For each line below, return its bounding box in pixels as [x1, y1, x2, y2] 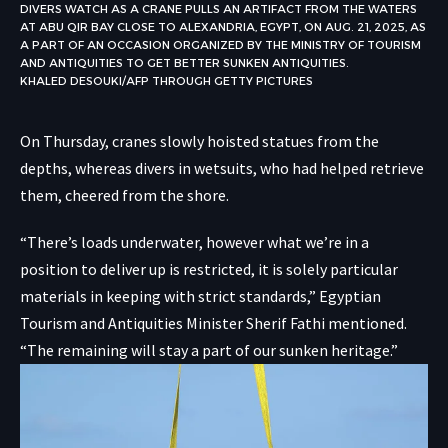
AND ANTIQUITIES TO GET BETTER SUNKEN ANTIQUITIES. [20, 55, 349, 70]
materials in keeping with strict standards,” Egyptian [20, 285, 381, 306]
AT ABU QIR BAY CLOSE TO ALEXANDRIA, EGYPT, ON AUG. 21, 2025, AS [20, 19, 426, 34]
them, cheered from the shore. [20, 184, 229, 205]
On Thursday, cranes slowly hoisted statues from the [20, 130, 379, 151]
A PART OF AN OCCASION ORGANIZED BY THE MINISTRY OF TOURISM [20, 37, 421, 52]
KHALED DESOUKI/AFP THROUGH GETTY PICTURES [20, 73, 313, 88]
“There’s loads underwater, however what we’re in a [20, 231, 369, 252]
